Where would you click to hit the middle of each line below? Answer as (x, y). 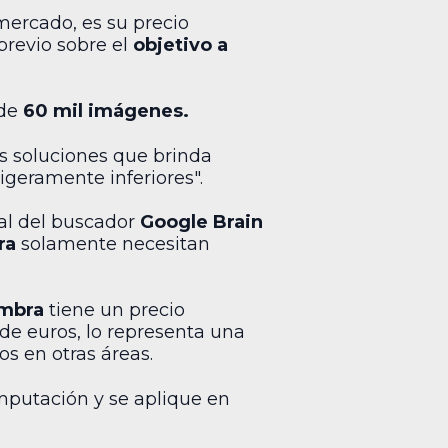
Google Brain (201, 221)
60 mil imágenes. (106, 111)
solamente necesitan (115, 243)
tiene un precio (117, 310)
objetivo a (180, 44)
